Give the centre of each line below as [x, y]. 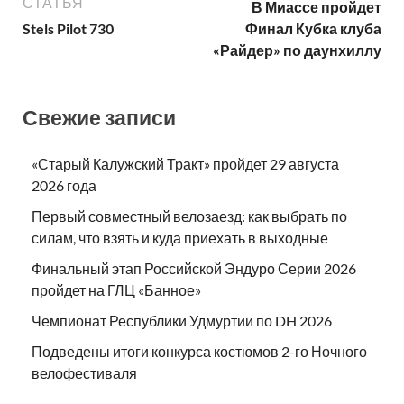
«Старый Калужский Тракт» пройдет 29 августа [185, 164]
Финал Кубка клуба [313, 28]
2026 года [64, 186]
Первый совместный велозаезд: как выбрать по [189, 216]
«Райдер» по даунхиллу [297, 50]
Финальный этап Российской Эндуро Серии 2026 [194, 269]
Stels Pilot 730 [68, 28]
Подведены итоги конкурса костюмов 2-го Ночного [199, 352]
